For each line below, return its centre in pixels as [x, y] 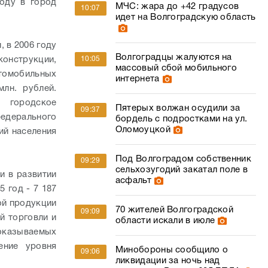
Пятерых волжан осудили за [178, 108]
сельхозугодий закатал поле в [182, 170]
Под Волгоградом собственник [183, 159]
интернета [137, 79]
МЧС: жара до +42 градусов [177, 7]
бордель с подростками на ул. [181, 119]
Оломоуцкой [143, 130]
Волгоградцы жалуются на [173, 57]
